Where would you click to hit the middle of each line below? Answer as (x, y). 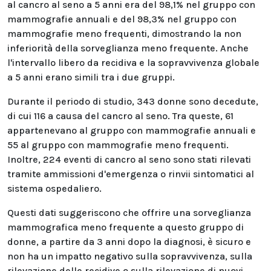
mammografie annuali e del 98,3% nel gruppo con (122, 19)
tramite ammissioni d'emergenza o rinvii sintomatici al (131, 174)
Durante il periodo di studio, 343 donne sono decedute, (133, 101)
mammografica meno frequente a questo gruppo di (126, 227)
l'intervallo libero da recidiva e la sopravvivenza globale (133, 63)
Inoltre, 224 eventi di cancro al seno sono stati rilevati (129, 159)
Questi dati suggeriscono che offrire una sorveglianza (129, 213)
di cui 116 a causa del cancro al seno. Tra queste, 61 (120, 116)
